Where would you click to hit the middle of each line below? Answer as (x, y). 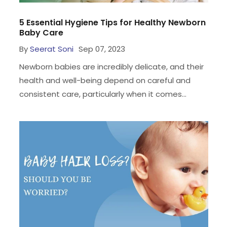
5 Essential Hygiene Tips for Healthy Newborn (112, 22)
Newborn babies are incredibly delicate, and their (111, 66)
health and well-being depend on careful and (105, 80)
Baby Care (41, 32)
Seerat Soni (51, 49)
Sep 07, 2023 (102, 49)
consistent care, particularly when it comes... (103, 94)
